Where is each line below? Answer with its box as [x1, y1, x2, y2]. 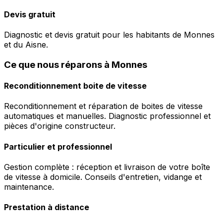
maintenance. [4, 181, 54, 192]
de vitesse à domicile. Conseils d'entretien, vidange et [4, 171, 202, 182]
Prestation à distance [4, 202, 89, 213]
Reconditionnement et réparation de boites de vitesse [4, 101, 203, 111]
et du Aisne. [4, 40, 48, 50]
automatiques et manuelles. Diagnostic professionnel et [4, 111, 211, 121]
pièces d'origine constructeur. [4, 121, 115, 131]
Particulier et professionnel [4, 141, 112, 152]
